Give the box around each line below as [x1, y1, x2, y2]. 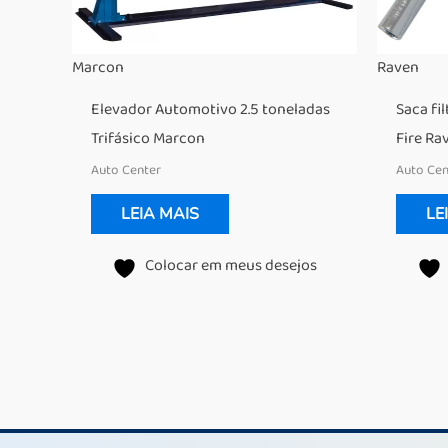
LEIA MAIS [121, 202, 200, 225]
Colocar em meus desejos [145, 252, 317, 279]
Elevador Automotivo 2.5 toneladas [91, 96, 331, 123]
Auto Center [91, 158, 162, 181]
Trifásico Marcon [91, 125, 206, 152]
